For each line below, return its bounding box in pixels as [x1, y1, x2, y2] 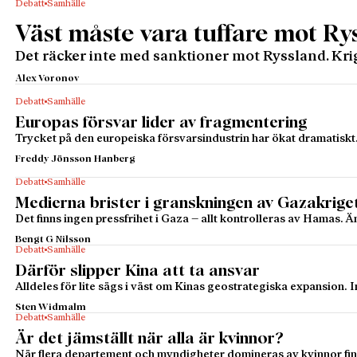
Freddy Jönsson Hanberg [15, 154, 136, 164]
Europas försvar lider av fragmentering [15, 114, 308, 131]
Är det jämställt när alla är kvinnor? [15, 330, 284, 347]
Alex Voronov [15, 73, 80, 84]
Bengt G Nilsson [15, 234, 92, 245]
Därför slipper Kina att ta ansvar [15, 262, 261, 279]
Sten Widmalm [15, 302, 87, 312]
